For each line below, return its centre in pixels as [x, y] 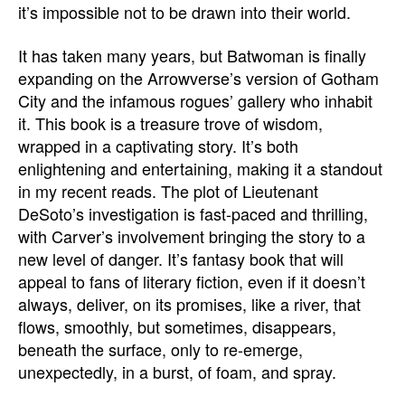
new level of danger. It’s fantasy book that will [181, 258]
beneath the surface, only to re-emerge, [160, 348]
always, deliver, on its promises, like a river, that [189, 303]
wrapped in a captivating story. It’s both [158, 145]
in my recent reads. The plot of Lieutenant [168, 190]
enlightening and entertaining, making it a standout [200, 168]
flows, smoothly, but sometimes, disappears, [177, 326]
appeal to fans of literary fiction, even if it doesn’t [192, 281]
